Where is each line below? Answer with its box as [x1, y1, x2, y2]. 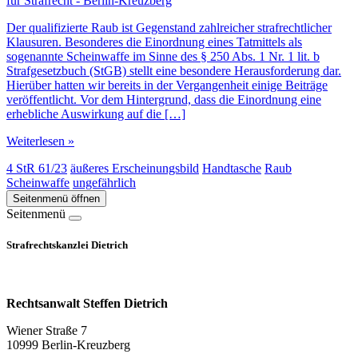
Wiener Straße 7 [6, 324, 87, 338]
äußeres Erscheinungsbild [70, 161, 199, 175]
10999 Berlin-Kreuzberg [6, 338, 130, 352]
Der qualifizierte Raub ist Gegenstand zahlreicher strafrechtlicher [6, 20, 332, 34]
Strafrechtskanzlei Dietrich [6, 238, 128, 251]
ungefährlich [73, 175, 136, 189]
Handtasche [202, 161, 261, 175]
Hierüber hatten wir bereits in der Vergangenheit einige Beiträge [6, 78, 328, 92]
